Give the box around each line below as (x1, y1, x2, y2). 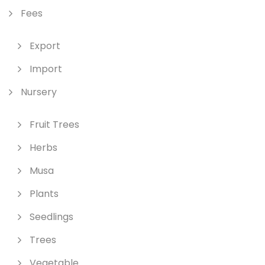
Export (30, 39, 60, 53)
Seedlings (30, 210, 73, 224)
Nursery (21, 85, 57, 99)
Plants (30, 187, 59, 201)
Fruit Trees (30, 118, 79, 131)
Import (30, 62, 62, 76)
